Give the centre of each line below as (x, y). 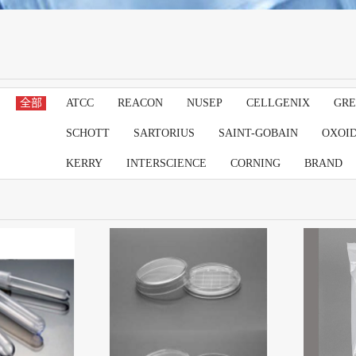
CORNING (255, 163)
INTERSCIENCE (166, 163)
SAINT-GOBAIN (258, 133)
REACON (140, 103)
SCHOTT (88, 133)
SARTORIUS (164, 133)
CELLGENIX (278, 103)
